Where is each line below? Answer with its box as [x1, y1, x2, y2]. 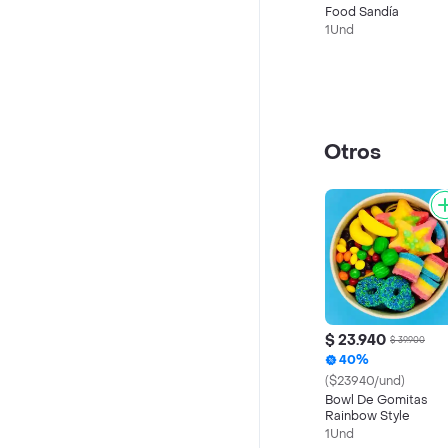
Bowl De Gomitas [325, 392, 428, 408]
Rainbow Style [325, 408, 410, 424]
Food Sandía [325, 4, 399, 20]
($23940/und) [325, 373, 405, 389]
